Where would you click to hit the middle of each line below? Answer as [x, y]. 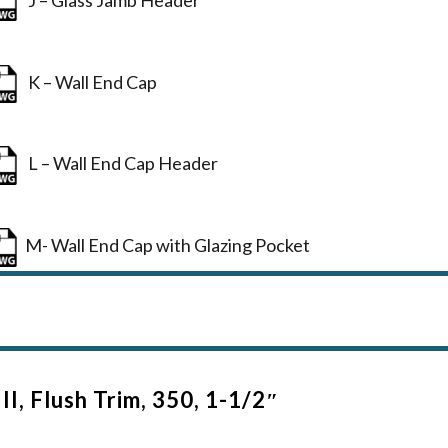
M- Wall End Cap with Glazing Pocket [166, 245]
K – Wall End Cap [90, 81]
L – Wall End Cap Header [120, 163]
